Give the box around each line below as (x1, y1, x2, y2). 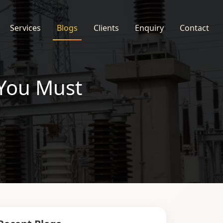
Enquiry (135, 22, 164, 34)
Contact (180, 22, 209, 34)
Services (10, 22, 41, 34)
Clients (94, 22, 119, 34)
